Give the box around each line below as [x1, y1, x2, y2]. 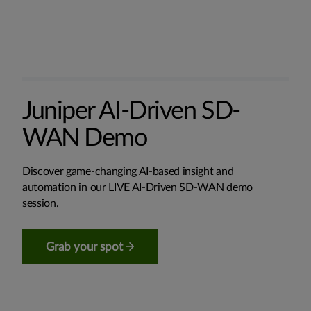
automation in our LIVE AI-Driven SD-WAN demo [22, 181, 253, 193]
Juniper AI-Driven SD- [22, 98, 240, 124]
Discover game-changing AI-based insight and [22, 165, 234, 177]
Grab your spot [46, 240, 126, 253]
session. [22, 197, 59, 209]
